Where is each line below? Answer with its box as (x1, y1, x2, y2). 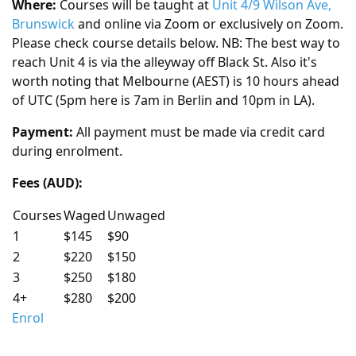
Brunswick (12, 15, 75, 33)
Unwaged (107, 207, 165, 224)
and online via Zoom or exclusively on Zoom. (75, 15, 343, 33)
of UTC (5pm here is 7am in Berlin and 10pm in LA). (12, 91, 315, 109)
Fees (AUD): (12, 174, 83, 192)
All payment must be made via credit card (76, 123, 325, 141)
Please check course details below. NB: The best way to (12, 34, 340, 52)
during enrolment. (12, 142, 122, 160)
